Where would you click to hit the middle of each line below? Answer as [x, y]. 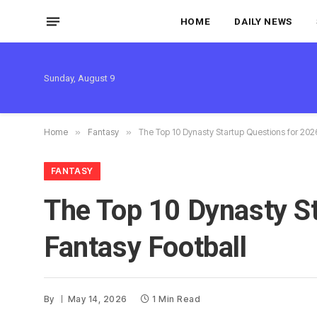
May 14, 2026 [97, 299]
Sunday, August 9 [79, 78]
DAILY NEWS [263, 21]
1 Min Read [176, 299]
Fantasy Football [145, 247]
